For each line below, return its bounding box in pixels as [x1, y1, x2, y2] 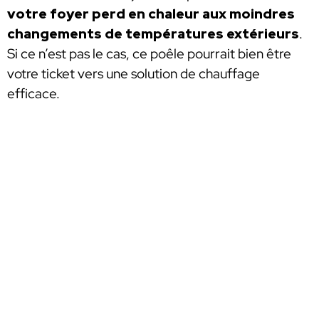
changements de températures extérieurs [7, 25, 299, 43]
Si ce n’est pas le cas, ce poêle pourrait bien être [7, 45, 291, 63]
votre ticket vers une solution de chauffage [7, 65, 260, 83]
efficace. [7, 85, 60, 103]
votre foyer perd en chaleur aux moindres [7, 5, 295, 23]
